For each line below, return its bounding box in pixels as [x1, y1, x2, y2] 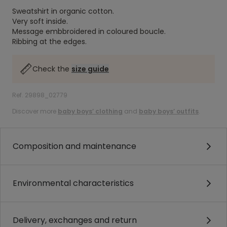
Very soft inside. [12, 16, 68, 26]
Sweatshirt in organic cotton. [12, 6, 114, 16]
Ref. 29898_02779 [12, 91, 67, 99]
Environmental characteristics [13, 177, 134, 189]
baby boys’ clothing [58, 107, 123, 116]
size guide [71, 64, 109, 74]
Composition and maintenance [13, 140, 136, 152]
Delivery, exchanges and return [13, 214, 137, 226]
